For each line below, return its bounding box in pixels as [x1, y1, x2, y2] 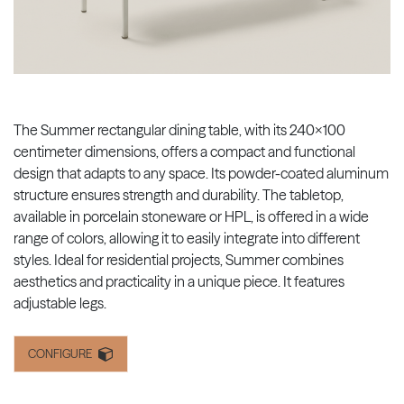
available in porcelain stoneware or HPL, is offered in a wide [14, 207, 369, 225]
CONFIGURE [28, 345, 92, 361]
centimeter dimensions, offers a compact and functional [14, 142, 355, 161]
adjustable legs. [14, 293, 106, 312]
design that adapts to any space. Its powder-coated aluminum [14, 163, 389, 182]
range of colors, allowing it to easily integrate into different [14, 228, 360, 247]
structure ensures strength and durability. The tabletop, [14, 185, 344, 204]
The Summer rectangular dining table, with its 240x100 [14, 120, 345, 139]
